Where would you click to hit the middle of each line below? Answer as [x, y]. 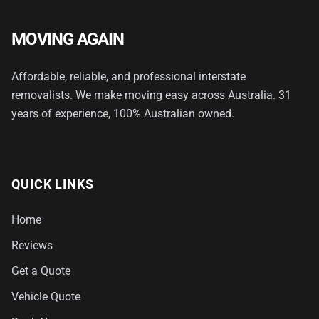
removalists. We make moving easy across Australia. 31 [151, 95]
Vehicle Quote [46, 297]
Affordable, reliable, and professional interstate [129, 77]
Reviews [32, 245]
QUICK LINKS [53, 184]
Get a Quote [41, 271]
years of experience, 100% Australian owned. [123, 114]
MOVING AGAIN [68, 39]
